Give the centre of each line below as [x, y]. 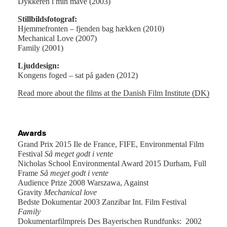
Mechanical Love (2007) [57, 39]
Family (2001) [41, 48]
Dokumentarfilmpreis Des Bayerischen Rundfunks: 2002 [110, 221]
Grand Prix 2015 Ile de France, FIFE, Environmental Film [111, 144]
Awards [32, 133]
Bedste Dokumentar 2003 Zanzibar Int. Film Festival [102, 202]
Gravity [31, 193]
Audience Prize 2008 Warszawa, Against [83, 183]
